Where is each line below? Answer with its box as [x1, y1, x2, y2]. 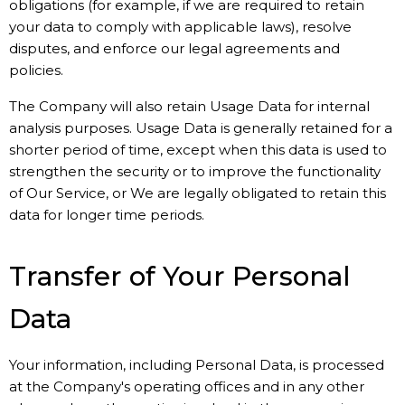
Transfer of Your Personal [9, 260, 351, 292]
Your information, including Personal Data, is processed [9, 356, 384, 373]
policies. [9, 61, 63, 79]
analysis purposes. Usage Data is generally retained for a [9, 119, 392, 137]
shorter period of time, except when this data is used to [9, 141, 387, 158]
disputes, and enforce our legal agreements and [9, 40, 340, 57]
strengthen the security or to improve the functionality [9, 163, 381, 180]
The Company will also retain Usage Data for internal [9, 98, 370, 115]
